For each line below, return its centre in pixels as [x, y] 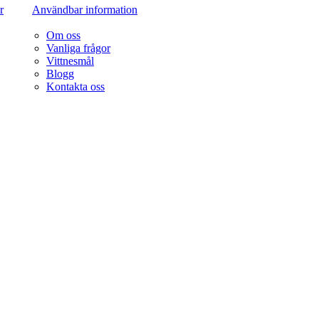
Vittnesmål [70, 61]
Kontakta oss [75, 87]
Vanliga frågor [78, 48]
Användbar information [85, 10]
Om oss [63, 35]
